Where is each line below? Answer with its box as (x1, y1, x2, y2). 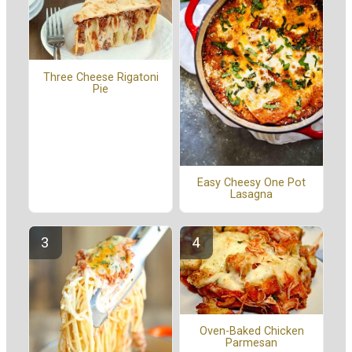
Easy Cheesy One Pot (197, 176, 306, 190)
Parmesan (225, 336, 277, 350)
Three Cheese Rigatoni (42, 70, 159, 84)
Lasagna (230, 188, 273, 202)
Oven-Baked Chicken (199, 324, 304, 339)
